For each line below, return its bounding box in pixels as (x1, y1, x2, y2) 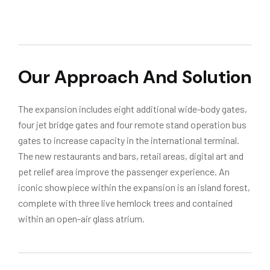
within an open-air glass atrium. (18, 213, 145, 224)
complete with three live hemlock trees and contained (18, 197, 233, 209)
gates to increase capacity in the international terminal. (18, 134, 239, 146)
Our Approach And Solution (18, 65, 251, 89)
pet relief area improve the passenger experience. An (18, 166, 230, 177)
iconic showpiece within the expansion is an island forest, (18, 181, 250, 193)
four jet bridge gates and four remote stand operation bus (18, 119, 246, 130)
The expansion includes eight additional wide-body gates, (18, 103, 247, 115)
